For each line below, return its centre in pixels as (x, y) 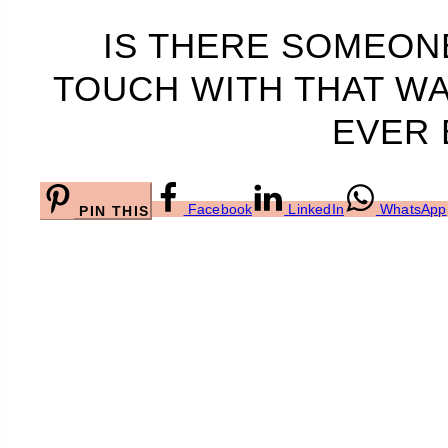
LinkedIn (316, 209)
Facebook (220, 209)
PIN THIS (114, 211)
